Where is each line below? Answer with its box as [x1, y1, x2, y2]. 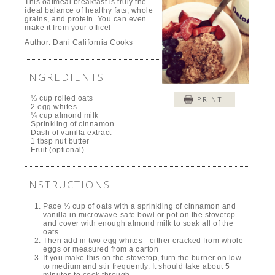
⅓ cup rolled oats [31, 94, 93, 103]
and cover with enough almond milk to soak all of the [43, 219, 234, 228]
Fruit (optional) [31, 145, 85, 155]
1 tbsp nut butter [31, 137, 90, 146]
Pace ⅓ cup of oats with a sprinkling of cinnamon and [43, 202, 236, 211]
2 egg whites [31, 103, 77, 112]
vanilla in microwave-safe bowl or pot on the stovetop [43, 211, 236, 220]
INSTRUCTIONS [25, 177, 111, 192]
